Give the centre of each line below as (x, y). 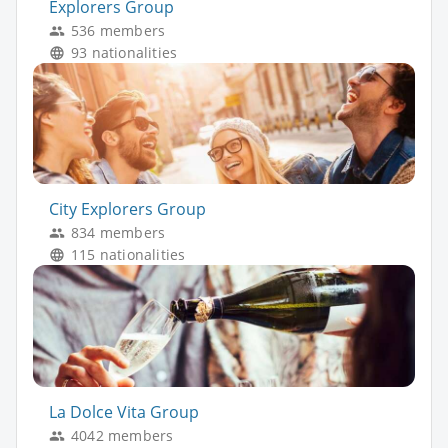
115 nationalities (128, 255)
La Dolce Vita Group (124, 411)
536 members (118, 30)
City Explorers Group (127, 209)
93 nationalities (124, 52)
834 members (118, 233)
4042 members (122, 435)
